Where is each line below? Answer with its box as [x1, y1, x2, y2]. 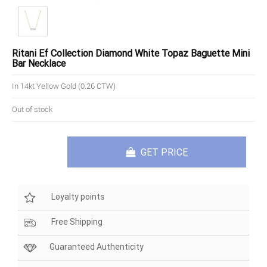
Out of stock [12, 105, 52, 114]
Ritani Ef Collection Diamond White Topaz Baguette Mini [12, 47, 250, 59]
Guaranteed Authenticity [49, 241, 144, 253]
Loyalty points [49, 191, 104, 203]
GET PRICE [138, 146, 188, 158]
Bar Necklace [12, 57, 66, 69]
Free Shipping [49, 216, 103, 228]
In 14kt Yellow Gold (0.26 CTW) [12, 82, 116, 91]
